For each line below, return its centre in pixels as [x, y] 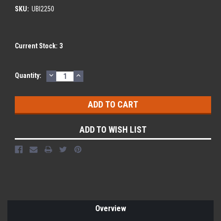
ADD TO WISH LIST [113, 129]
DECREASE [69, 74]
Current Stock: [37, 46]
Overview [110, 208]
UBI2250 [43, 9]
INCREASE [95, 74]
